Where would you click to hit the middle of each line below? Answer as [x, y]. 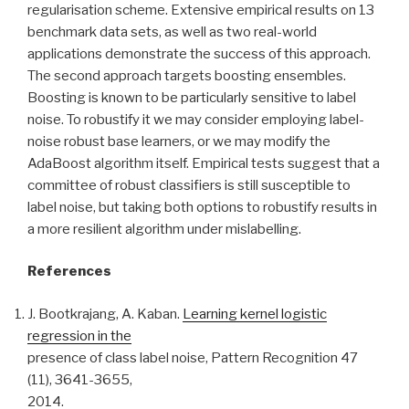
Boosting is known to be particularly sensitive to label [192, 97]
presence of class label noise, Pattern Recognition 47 [193, 357]
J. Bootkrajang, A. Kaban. [105, 314]
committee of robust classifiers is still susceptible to [189, 185]
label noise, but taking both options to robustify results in [202, 207]
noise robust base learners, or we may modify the [179, 141]
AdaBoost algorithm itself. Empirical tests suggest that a [204, 163]
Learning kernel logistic [255, 314]
